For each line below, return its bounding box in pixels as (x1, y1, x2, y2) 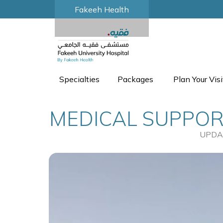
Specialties (59, 74, 100, 85)
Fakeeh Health (74, 4, 129, 14)
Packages (117, 74, 153, 85)
